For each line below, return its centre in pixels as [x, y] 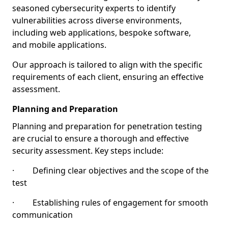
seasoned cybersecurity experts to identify [94, 8]
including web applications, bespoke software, [102, 33]
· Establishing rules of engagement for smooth [110, 203]
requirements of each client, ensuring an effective [108, 77]
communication [42, 215]
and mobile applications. [59, 45]
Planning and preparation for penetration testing [107, 126]
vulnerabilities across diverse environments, [97, 20]
